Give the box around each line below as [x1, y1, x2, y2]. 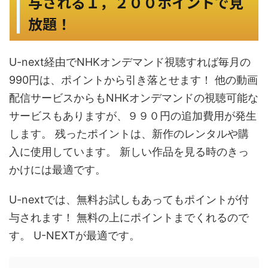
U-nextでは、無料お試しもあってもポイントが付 [9, 193, 249, 206]
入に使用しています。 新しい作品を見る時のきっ [9, 145, 249, 158]
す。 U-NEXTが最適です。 [9, 229, 140, 242]
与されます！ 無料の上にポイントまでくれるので [9, 211, 249, 224]
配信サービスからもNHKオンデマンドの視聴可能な [9, 91, 258, 104]
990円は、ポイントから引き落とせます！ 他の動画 [9, 73, 258, 86]
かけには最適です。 [9, 163, 106, 176]
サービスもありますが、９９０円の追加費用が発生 [9, 109, 257, 122]
